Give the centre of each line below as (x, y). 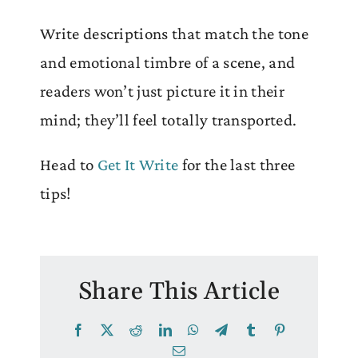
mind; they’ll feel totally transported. (169, 119)
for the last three (237, 164)
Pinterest (308, 330)
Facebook (110, 330)
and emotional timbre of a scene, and (168, 62)
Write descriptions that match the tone (174, 33)
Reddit (159, 330)
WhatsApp (227, 330)
